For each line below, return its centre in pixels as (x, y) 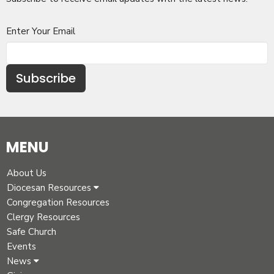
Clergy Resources (43, 217)
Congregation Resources (58, 202)
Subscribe (46, 78)
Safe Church (31, 231)
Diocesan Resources (50, 187)
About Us (27, 173)
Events (21, 246)
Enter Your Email (41, 31)
